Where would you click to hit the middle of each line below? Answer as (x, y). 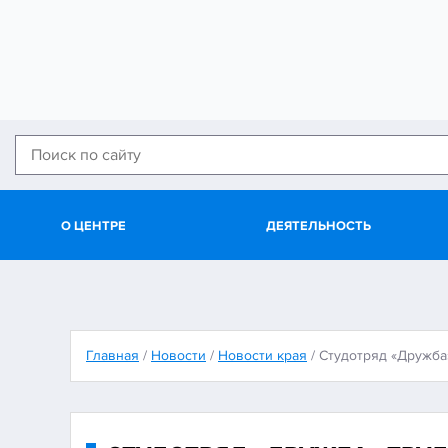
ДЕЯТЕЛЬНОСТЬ (318, 226)
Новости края (262, 355)
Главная (112, 355)
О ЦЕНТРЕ (93, 226)
